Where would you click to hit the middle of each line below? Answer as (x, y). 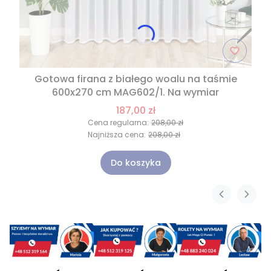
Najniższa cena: (117, 135)
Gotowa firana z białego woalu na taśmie (135, 79)
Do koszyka (135, 163)
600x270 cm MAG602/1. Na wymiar (135, 93)
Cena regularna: (118, 123)
